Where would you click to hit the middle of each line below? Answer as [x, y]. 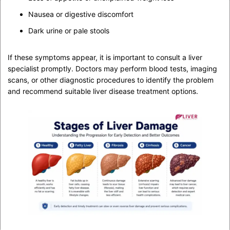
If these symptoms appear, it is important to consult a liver [105, 57]
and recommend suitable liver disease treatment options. [103, 91]
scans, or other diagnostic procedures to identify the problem [111, 80]
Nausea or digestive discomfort [81, 14]
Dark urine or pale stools [69, 30]
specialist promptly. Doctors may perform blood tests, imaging [112, 68]
